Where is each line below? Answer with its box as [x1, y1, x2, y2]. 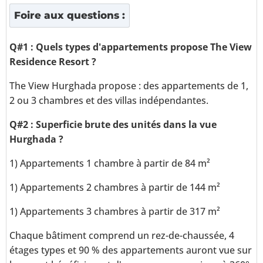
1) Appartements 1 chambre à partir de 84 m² [9, 157, 210, 170]
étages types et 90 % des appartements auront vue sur [9, 244, 252, 257]
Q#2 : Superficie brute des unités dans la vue [9, 118, 217, 131]
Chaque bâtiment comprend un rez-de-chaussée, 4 [9, 229, 234, 242]
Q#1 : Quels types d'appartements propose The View [9, 41, 252, 54]
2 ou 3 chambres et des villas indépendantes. [9, 94, 208, 107]
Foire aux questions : [14, 9, 125, 22]
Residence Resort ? [9, 55, 96, 69]
